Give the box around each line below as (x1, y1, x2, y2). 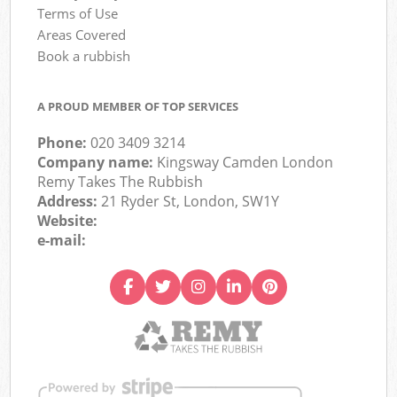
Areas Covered (37, 25, 127, 43)
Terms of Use (37, 4, 119, 22)
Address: (37, 191, 102, 212)
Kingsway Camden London (157, 152, 334, 173)
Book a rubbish (37, 46, 131, 65)
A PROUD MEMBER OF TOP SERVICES (37, 98, 239, 115)
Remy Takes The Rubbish (37, 172, 204, 192)
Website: (37, 211, 98, 231)
